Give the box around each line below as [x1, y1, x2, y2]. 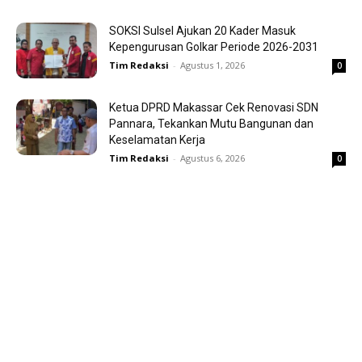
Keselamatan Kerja [109, 133, 205, 146]
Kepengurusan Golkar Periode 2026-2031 [109, 40, 318, 53]
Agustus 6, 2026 [180, 151, 245, 164]
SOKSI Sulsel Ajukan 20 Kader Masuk [109, 23, 296, 37]
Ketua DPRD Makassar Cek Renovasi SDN [109, 100, 318, 114]
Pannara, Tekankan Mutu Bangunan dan [109, 116, 314, 130]
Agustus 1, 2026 [180, 58, 245, 71]
